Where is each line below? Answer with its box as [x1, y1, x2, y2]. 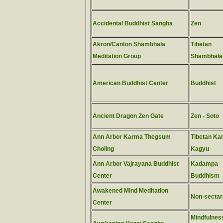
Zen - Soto [191, 112, 219, 119]
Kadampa [191, 160, 218, 167]
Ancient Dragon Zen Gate [93, 112, 164, 119]
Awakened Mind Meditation [93, 187, 168, 194]
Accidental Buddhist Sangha [93, 20, 173, 27]
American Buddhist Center [93, 80, 168, 87]
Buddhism [191, 172, 220, 179]
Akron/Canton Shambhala [93, 41, 165, 48]
